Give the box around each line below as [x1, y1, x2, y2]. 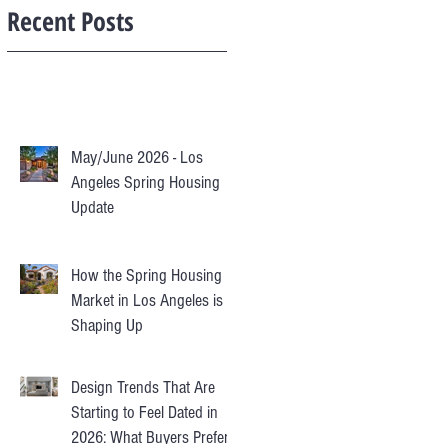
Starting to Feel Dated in [71, 401, 218, 423]
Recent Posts [7, 2, 134, 39]
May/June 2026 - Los [71, 146, 203, 168]
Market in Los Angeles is [71, 289, 223, 311]
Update [71, 196, 114, 218]
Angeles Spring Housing [71, 171, 220, 193]
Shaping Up [71, 314, 143, 336]
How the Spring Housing [71, 264, 222, 286]
